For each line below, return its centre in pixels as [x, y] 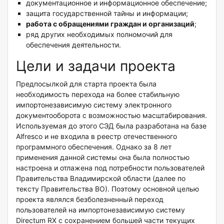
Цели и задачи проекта [96, 66]
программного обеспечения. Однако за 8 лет [95, 146]
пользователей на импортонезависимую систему [100, 209]
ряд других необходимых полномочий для [99, 34]
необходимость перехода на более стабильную [98, 94]
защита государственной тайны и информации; [107, 13]
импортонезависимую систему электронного [94, 104]
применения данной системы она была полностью [103, 157]
